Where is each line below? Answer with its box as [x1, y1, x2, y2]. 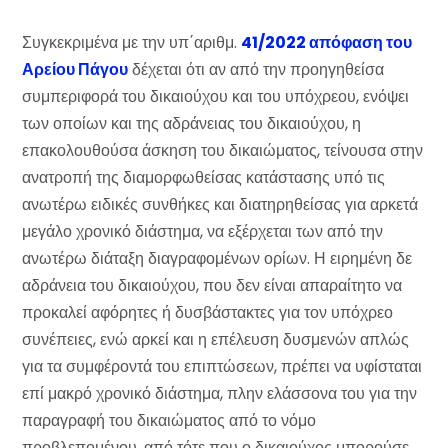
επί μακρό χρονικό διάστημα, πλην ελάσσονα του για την [22, 382, 417, 405]
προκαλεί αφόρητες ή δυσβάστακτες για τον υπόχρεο [22, 301, 393, 324]
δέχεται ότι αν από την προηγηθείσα [128, 58, 384, 81]
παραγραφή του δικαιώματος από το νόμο [22, 409, 316, 432]
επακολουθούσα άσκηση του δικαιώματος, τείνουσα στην [22, 139, 423, 162]
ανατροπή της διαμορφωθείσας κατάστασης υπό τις [22, 166, 385, 189]
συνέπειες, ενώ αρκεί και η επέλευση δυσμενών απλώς [22, 328, 409, 351]
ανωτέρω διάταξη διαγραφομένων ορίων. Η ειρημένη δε [22, 247, 412, 270]
